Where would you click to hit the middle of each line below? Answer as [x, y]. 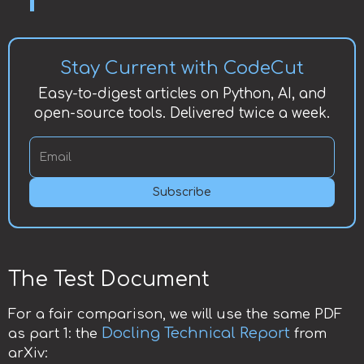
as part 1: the [55, 334]
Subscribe [182, 193]
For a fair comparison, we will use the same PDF [175, 315]
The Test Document [109, 280]
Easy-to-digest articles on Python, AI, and [182, 94]
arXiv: [28, 354]
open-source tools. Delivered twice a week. [182, 114]
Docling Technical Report [196, 334]
